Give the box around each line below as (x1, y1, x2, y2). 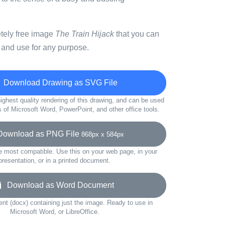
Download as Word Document (1, 181, 114, 189)
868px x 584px (81, 131, 124, 138)
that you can (114, 30, 159, 38)
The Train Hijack (55, 30, 114, 38)
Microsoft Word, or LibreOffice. (10, 208, 99, 215)
